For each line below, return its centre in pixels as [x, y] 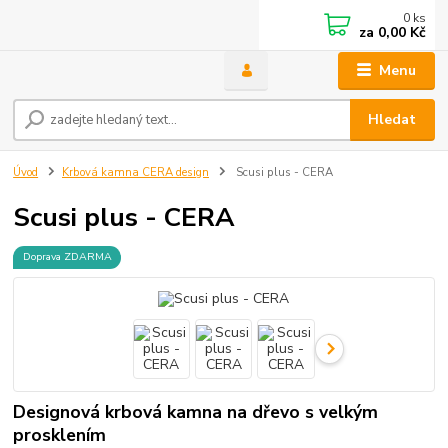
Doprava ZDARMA [67, 257]
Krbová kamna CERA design [135, 173]
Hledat [392, 120]
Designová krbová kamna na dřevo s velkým [196, 411]
